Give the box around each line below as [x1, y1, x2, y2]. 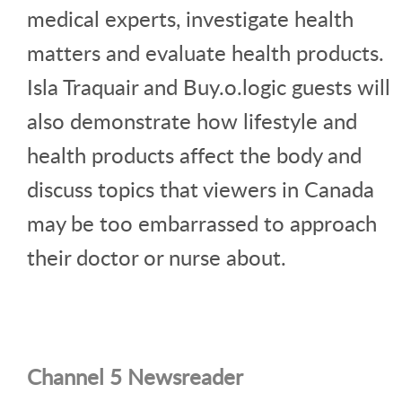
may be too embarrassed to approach [27, 208, 377, 239]
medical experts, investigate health [27, 4, 354, 34]
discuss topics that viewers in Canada [27, 174, 374, 205]
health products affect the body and [27, 140, 362, 170]
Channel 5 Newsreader [27, 362, 243, 392]
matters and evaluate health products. [27, 38, 384, 68]
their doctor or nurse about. [27, 242, 286, 273]
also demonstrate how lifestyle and [27, 106, 357, 136]
